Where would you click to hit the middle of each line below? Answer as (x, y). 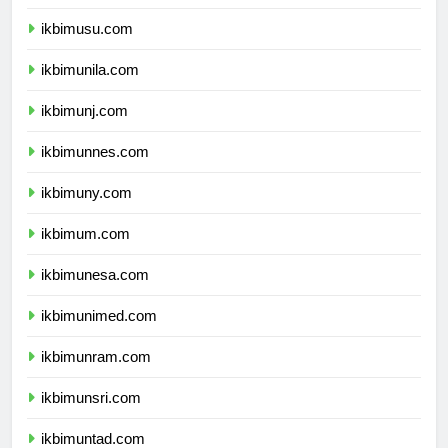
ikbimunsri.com (91, 415)
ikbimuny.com (86, 210)
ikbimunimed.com (99, 333)
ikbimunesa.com (95, 292)
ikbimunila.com (90, 87)
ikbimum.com (85, 251)
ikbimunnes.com (95, 169)
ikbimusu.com (87, 46)
